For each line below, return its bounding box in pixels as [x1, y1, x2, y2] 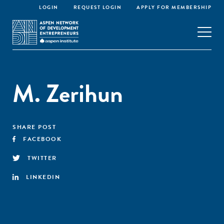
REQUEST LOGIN [73, 3, 121, 11]
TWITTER [27, 153, 57, 162]
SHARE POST [12, 122, 56, 131]
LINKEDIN [26, 172, 60, 181]
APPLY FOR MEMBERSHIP [136, 3, 211, 11]
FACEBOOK [23, 134, 62, 143]
